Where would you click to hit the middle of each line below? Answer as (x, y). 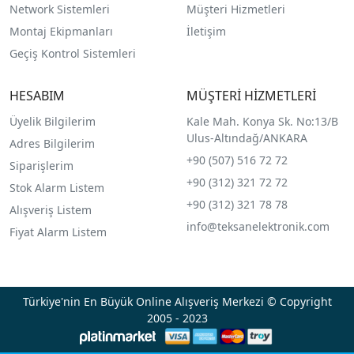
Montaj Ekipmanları (61, 32)
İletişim (206, 32)
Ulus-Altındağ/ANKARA (247, 138)
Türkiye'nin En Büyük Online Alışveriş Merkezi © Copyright (177, 302)
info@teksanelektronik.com (258, 227)
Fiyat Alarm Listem (58, 232)
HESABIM (37, 96)
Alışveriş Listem (51, 210)
